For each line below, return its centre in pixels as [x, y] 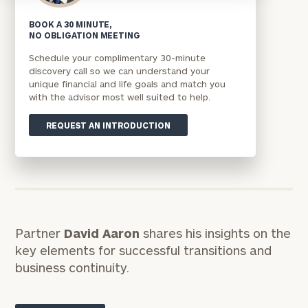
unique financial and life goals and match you [128, 84]
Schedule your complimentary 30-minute [118, 58]
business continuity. [73, 267]
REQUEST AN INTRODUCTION [109, 125]
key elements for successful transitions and [144, 250]
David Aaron [102, 233]
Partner [40, 233]
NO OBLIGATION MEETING [85, 35]
